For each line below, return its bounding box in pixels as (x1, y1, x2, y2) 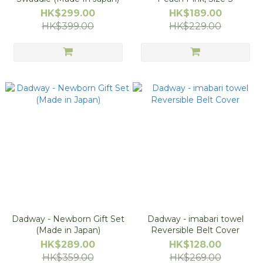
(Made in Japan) (35, 225, 100, 235)
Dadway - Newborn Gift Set (11, 214, 124, 224)
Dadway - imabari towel (147, 214, 244, 224)
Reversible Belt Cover (151, 225, 240, 235)
